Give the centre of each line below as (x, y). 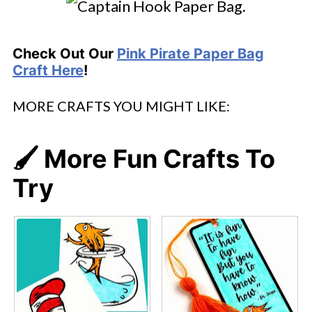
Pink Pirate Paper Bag (190, 54)
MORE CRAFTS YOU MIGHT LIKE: (121, 106)
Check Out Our (64, 54)
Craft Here (48, 71)
